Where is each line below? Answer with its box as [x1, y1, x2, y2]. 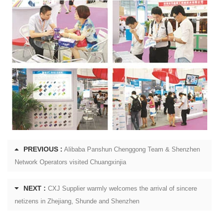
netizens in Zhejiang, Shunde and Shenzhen [15, 197, 139, 205]
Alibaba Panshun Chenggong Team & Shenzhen [64, 146, 200, 153]
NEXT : [23, 184, 46, 192]
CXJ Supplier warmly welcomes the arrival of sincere [48, 185, 197, 192]
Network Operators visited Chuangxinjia [15, 158, 126, 166]
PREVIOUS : [23, 145, 63, 153]
